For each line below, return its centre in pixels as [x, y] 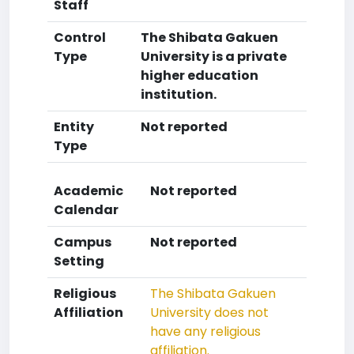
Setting [79, 261]
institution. [179, 94]
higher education [200, 75]
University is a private [214, 56]
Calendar [86, 210]
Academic [88, 191]
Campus [83, 242]
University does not [209, 313]
